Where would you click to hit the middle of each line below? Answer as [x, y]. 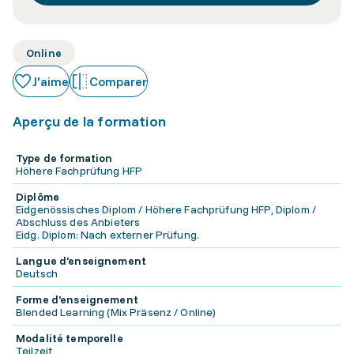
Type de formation [64, 158]
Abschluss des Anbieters [78, 222]
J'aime [51, 81]
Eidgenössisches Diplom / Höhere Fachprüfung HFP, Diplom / [166, 209]
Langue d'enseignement [81, 261]
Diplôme [38, 197]
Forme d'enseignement [77, 299]
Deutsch [37, 273]
